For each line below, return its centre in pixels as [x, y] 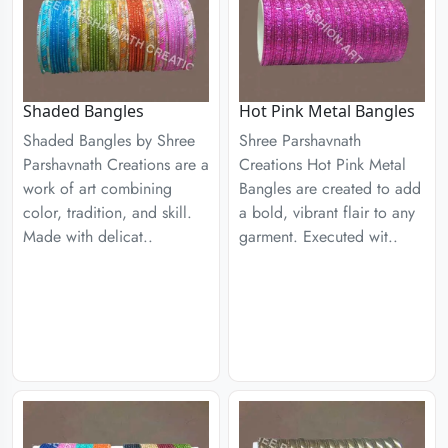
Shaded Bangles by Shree [109, 140]
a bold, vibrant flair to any [327, 212]
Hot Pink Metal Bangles [327, 111]
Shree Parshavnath [300, 140]
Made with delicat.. [88, 236]
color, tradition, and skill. [107, 212]
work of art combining [97, 188]
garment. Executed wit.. [318, 236]
